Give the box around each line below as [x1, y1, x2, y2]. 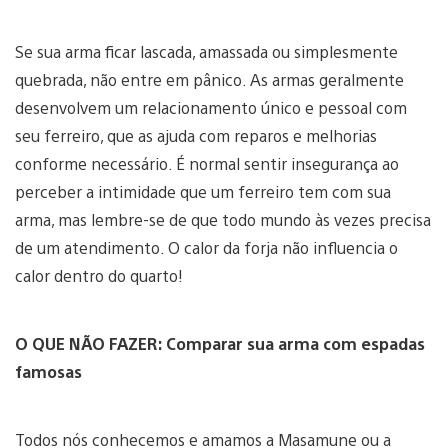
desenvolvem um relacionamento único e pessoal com [15, 96, 407, 118]
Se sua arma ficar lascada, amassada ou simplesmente [15, 40, 398, 62]
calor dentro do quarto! [15, 264, 183, 286]
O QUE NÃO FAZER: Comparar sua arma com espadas [15, 332, 425, 354]
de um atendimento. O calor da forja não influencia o [15, 236, 398, 258]
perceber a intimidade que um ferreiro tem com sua [15, 180, 391, 202]
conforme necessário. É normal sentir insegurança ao [15, 152, 399, 174]
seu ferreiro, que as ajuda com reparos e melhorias [15, 124, 377, 146]
